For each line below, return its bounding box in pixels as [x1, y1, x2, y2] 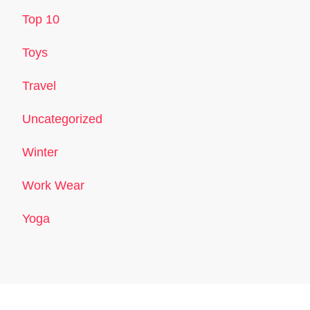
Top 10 [22, 12, 60, 26]
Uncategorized [22, 111, 102, 126]
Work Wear [22, 178, 84, 192]
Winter [22, 145, 58, 159]
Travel [22, 78, 56, 93]
